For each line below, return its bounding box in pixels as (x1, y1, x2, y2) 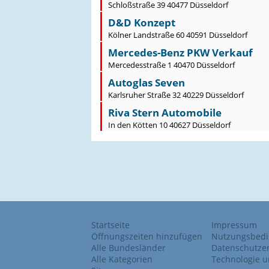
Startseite (91, 219, 130, 231)
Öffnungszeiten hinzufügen (91, 231, 202, 242)
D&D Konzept (108, 16, 175, 29)
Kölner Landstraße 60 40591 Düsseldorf (108, 29, 247, 40)
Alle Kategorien (91, 253, 153, 265)
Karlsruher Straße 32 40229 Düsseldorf (108, 89, 244, 100)
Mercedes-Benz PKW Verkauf (108, 46, 253, 59)
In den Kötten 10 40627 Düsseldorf (108, 119, 231, 130)
